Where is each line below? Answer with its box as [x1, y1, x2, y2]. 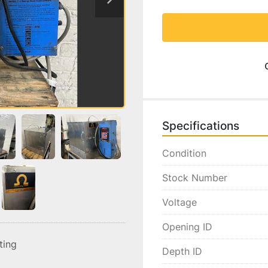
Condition [162, 147, 206, 159]
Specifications [162, 119, 239, 133]
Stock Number [162, 172, 227, 184]
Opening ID [162, 221, 212, 233]
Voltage [162, 196, 197, 208]
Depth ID [162, 245, 202, 257]
